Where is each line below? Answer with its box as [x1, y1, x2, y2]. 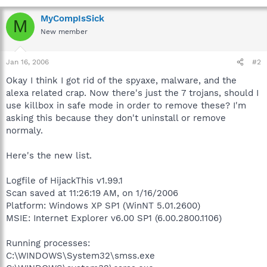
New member [41, 27, 88, 36]
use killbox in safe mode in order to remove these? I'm [6, 100, 246, 111]
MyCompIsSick [41, 13, 104, 24]
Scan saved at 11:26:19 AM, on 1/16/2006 [6, 188, 178, 198]
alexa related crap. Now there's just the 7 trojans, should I [6, 88, 259, 98]
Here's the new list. [6, 150, 92, 161]
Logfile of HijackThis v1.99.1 [6, 175, 123, 186]
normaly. [6, 125, 43, 136]
